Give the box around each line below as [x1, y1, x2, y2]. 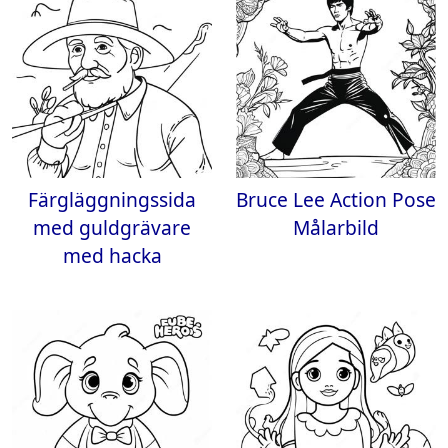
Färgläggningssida [28, 186, 196, 213]
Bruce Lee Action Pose [236, 186, 436, 213]
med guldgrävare [33, 214, 191, 241]
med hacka [62, 242, 162, 269]
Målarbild [293, 214, 379, 241]
